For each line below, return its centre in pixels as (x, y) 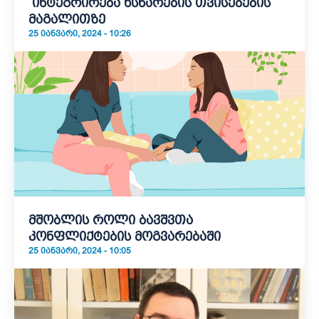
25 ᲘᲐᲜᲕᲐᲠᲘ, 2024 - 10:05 (80, 251)
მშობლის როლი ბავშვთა (111, 220)
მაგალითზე (67, 19)
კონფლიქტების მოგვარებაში (125, 236)
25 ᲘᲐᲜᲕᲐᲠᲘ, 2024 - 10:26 (80, 33)
